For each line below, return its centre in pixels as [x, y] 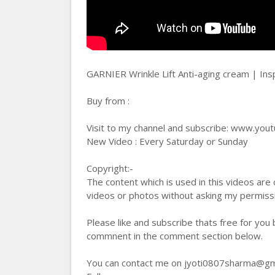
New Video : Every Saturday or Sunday [167, 141]
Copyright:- [110, 168]
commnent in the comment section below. [174, 236]
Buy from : [108, 101]
